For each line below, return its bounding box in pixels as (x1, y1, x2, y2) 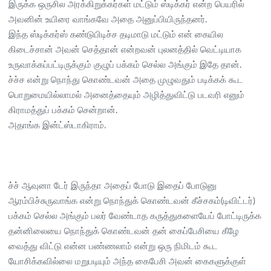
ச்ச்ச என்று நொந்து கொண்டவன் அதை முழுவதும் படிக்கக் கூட (8, 75, 243, 85)
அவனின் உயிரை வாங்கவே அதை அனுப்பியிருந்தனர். (8, 15, 207, 24)
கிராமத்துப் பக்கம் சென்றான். (8, 105, 118, 115)
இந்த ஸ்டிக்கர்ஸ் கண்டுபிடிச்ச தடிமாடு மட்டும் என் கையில (8, 30, 223, 39)
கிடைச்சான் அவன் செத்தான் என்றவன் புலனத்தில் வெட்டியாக (8, 45, 241, 54)
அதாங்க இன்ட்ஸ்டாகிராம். (8, 120, 106, 130)
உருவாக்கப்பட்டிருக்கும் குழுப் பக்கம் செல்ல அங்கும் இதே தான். (8, 60, 242, 70)
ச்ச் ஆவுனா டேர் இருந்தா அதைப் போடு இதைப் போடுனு (8, 181, 217, 191)
